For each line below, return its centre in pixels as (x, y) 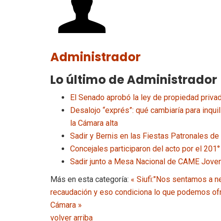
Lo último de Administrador (134, 80)
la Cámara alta (94, 123)
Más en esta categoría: (90, 179)
